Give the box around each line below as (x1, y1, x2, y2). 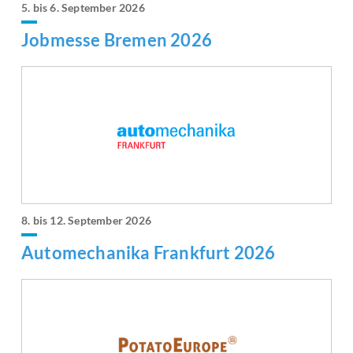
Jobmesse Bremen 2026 (21, 29, 212, 51)
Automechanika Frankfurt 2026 (21, 242, 276, 264)
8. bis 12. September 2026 (21, 214, 151, 228)
